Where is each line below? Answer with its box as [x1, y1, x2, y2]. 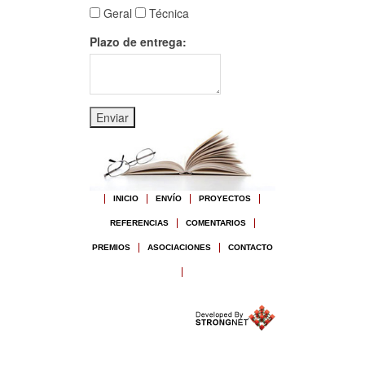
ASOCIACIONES [147, 242, 211, 252]
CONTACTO [227, 242, 273, 252]
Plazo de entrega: [89, 33, 187, 50]
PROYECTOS [199, 193, 252, 203]
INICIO [113, 193, 139, 203]
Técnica [145, 4, 189, 21]
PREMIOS [91, 242, 130, 252]
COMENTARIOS [185, 218, 246, 227]
